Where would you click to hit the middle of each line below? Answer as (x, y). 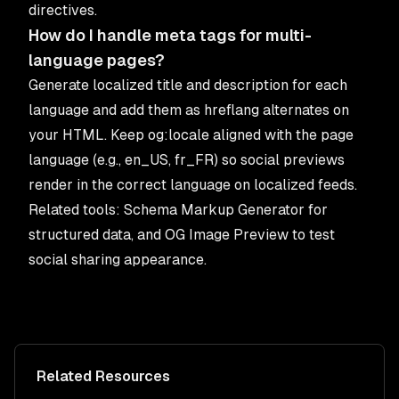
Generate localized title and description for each (188, 85)
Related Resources (103, 376)
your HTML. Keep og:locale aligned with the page (191, 135)
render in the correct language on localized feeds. (193, 185)
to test (312, 235)
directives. (63, 10)
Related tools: (76, 210)
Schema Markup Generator (214, 210)
